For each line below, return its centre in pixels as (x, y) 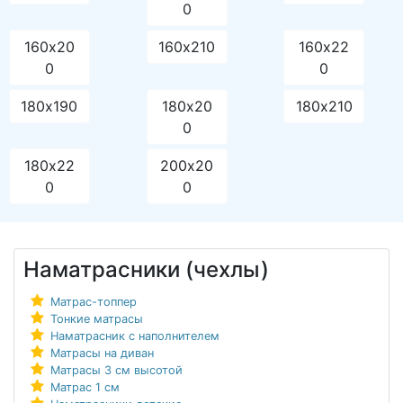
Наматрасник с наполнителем (134, 336)
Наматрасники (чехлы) (146, 270)
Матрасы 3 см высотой (116, 371)
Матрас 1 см (85, 388)
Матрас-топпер (93, 302)
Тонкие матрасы (96, 319)
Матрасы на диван (102, 354)
